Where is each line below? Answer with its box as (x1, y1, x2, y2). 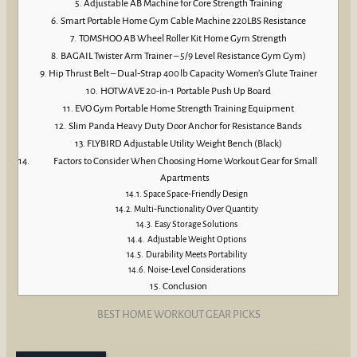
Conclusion (163, 280, 208, 292)
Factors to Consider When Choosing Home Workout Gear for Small (53, 155, 317, 167)
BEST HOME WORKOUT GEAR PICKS (96, 308, 261, 321)
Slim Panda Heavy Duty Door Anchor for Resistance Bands (68, 120, 302, 131)
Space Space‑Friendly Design (143, 189, 249, 198)
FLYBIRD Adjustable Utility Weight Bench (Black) (87, 137, 283, 149)
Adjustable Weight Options (147, 234, 246, 244)
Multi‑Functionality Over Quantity (134, 204, 259, 214)
